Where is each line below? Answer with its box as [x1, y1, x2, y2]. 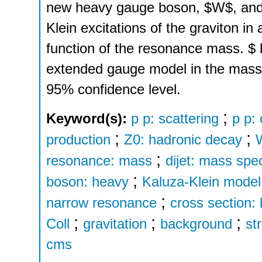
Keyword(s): [46, 110, 131, 126]
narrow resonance [46, 194, 157, 211]
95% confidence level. [46, 81, 181, 98]
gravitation [83, 215, 147, 232]
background [160, 215, 232, 232]
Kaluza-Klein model [142, 173, 261, 189]
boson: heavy [46, 173, 129, 189]
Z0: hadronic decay [124, 131, 242, 147]
